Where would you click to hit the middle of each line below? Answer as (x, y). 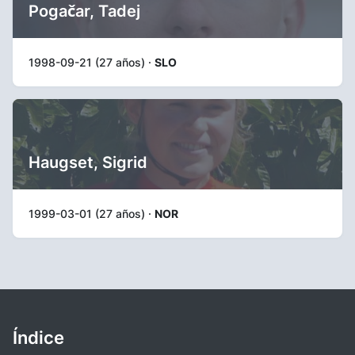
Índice (38, 337)
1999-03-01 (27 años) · (92, 213)
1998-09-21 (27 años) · (92, 62)
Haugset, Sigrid (88, 162)
